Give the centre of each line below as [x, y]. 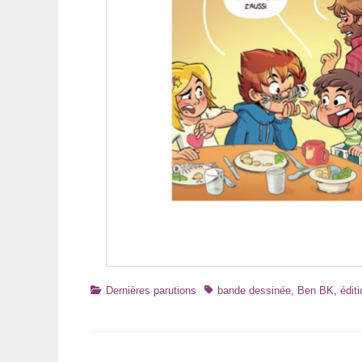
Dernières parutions [151, 291]
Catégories [115, 290]
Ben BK [316, 291]
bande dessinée [254, 291]
